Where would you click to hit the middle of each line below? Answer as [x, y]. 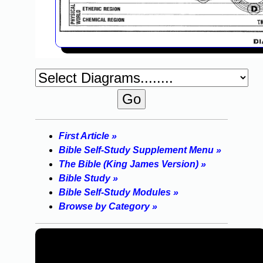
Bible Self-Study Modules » [119, 193]
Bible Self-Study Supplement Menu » [140, 150]
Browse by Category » [108, 207]
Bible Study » [88, 178]
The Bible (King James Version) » [132, 164]
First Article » [88, 136]
